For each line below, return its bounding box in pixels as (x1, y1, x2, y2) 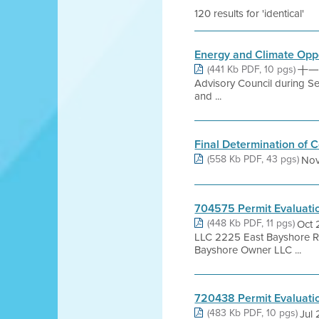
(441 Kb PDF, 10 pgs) (207, 62, 296, 76)
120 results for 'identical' (194, 6, 305, 21)
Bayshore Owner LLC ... (194, 242, 302, 257)
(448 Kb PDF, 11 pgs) (207, 216, 296, 230)
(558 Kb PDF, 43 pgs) (207, 152, 300, 166)
